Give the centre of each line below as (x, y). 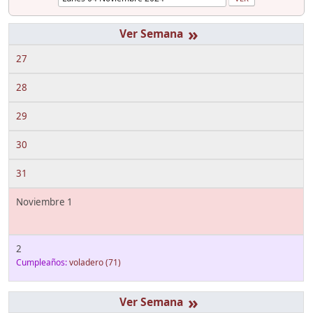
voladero (86, 263)
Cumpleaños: (42, 263)
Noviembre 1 (44, 202)
